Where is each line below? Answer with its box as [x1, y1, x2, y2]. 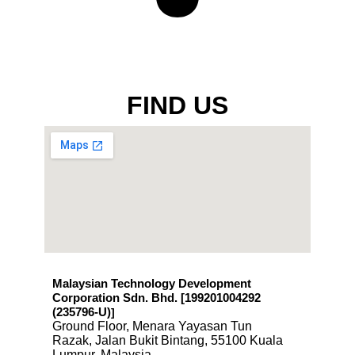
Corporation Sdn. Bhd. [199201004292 [52, 292, 261, 305]
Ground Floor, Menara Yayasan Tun [52, 319, 252, 334]
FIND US [127, 91, 228, 120]
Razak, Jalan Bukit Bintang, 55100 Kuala [52, 334, 283, 348]
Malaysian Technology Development [52, 277, 251, 291]
